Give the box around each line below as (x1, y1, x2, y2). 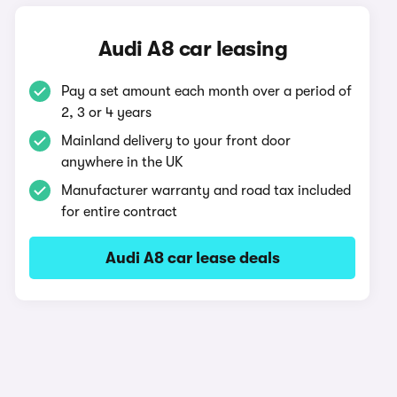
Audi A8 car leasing (97, 36, 288, 61)
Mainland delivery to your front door (61, 133, 292, 149)
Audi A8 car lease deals (105, 249, 280, 267)
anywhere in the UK (61, 154, 184, 170)
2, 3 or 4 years (61, 105, 152, 121)
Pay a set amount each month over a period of (61, 83, 353, 99)
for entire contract (61, 204, 178, 220)
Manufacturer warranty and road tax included (61, 183, 352, 198)
